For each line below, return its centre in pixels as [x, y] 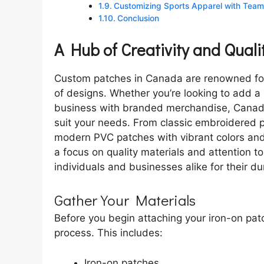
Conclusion [138, 19]
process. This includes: [108, 233]
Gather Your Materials [125, 200]
